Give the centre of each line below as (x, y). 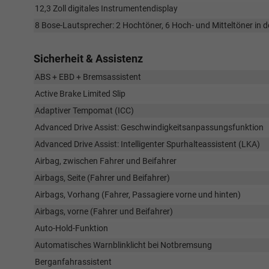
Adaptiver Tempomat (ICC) (84, 111)
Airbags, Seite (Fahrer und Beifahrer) (102, 178)
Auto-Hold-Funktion (71, 228)
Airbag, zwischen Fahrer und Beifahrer (106, 161)
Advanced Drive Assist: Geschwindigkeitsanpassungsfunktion (149, 128)
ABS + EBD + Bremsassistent (88, 77)
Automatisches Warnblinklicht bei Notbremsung (123, 245)
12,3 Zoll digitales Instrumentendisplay (106, 9)
